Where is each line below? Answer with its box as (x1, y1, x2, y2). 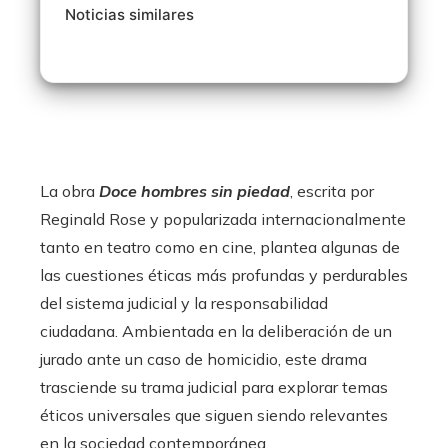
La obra (40, 181, 99, 201)
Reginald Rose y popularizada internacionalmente (40, 209, 406, 229)
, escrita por (290, 181, 374, 201)
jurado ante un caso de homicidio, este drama (40, 349, 367, 369)
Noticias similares (65, 5, 194, 24)
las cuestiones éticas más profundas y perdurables (40, 265, 408, 285)
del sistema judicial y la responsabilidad (40, 293, 328, 313)
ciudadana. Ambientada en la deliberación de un (40, 321, 392, 341)
